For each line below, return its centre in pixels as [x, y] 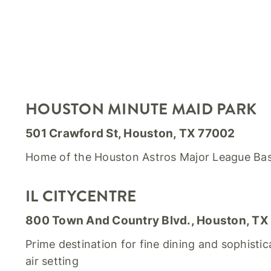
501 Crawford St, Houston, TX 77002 [130, 133]
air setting [52, 261]
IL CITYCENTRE [81, 196]
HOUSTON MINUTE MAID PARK [141, 109]
